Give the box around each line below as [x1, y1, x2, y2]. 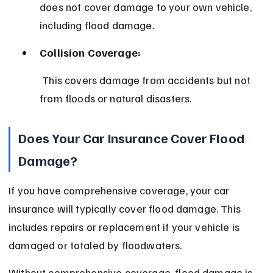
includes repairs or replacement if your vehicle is [9, 220, 243, 234]
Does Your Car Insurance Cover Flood [18, 129, 247, 147]
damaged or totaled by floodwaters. [9, 238, 182, 252]
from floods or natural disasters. [40, 91, 192, 105]
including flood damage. [40, 18, 154, 32]
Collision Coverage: [40, 46, 141, 60]
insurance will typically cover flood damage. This [9, 202, 244, 216]
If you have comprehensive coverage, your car [9, 183, 232, 197]
